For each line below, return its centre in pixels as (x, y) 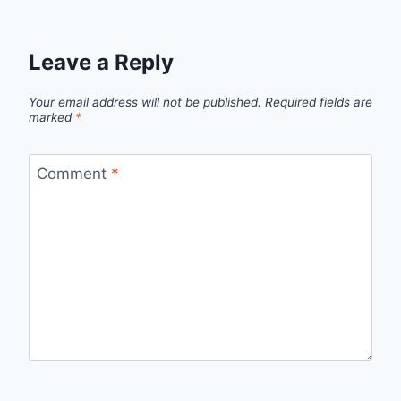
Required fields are (319, 102)
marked (52, 117)
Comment (73, 173)
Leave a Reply (101, 63)
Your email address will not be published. (145, 102)
